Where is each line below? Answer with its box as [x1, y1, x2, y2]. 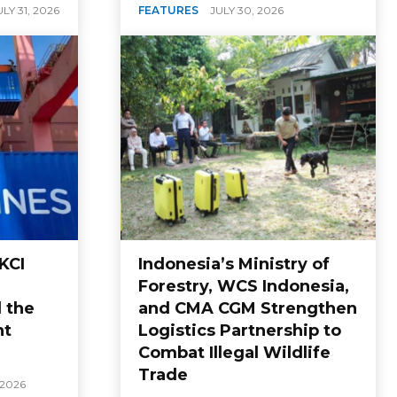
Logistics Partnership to [138, 320, 341, 340]
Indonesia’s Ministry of [138, 253, 330, 274]
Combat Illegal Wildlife [138, 342, 331, 362]
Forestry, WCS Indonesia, [138, 276, 349, 296]
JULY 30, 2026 [210, 4, 284, 18]
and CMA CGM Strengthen [138, 298, 357, 318]
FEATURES [138, 4, 198, 18]
